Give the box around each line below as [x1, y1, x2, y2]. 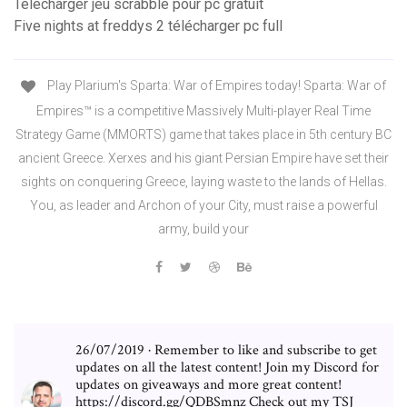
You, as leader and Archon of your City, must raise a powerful [29, 197, 378, 213]
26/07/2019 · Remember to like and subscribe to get [75, 340, 377, 360]
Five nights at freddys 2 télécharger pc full [14, 17, 283, 35]
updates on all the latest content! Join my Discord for [75, 357, 379, 377]
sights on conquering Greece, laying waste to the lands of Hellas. [20, 174, 387, 189]
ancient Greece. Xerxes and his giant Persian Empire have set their [18, 150, 389, 165]
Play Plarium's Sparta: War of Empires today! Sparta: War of [45, 78, 386, 94]
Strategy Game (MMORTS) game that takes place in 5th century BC [15, 126, 392, 142]
